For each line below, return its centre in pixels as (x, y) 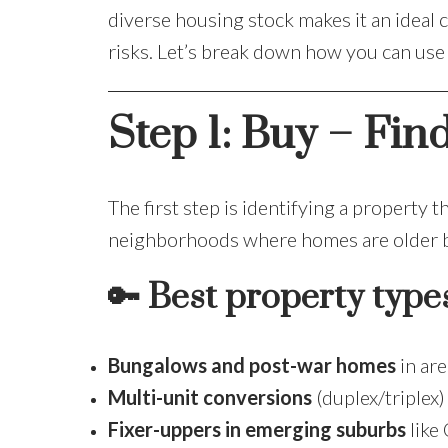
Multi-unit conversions (209, 397)
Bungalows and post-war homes (251, 365)
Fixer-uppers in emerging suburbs (256, 429)
